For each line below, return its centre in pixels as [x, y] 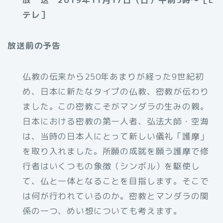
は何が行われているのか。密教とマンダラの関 [116, 196]
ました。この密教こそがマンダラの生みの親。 [116, 106]
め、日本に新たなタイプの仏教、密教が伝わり [116, 91]
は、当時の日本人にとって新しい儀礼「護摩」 [116, 136]
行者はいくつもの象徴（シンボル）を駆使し [111, 166]
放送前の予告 [34, 45]
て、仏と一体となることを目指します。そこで [116, 181]
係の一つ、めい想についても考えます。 [103, 211]
